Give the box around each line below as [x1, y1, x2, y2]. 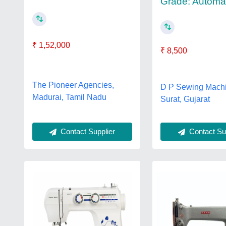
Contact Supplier [59, 127, 116, 136]
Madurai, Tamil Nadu [32, 93, 106, 102]
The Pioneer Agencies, [32, 81, 114, 90]
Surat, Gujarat [160, 95, 210, 104]
